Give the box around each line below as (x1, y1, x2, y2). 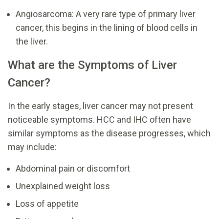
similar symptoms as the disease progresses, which (8, 128, 211, 138)
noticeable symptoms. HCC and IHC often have (8, 114, 191, 125)
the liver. (16, 36, 48, 46)
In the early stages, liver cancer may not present (8, 100, 193, 111)
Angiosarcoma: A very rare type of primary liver (16, 8, 196, 19)
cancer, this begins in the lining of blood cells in (16, 22, 197, 33)
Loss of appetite (16, 198, 79, 209)
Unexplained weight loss (16, 180, 110, 191)
